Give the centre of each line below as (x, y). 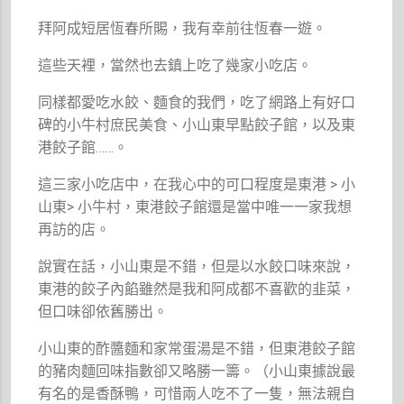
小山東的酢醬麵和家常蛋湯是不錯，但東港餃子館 (197, 348)
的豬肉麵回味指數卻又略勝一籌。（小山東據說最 (197, 371)
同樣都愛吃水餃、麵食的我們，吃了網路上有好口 (197, 102)
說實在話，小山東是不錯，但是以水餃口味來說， (197, 266)
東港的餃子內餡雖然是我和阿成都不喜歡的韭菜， (197, 289)
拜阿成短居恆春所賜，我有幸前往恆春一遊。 (183, 28)
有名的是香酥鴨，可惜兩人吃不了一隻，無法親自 (197, 393)
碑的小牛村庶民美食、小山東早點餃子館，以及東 (197, 124)
